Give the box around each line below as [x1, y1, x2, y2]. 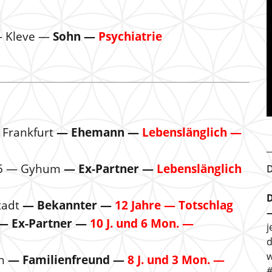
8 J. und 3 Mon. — [127, 252, 225, 268]
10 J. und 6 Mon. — [90, 216, 194, 231]
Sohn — [53, 29, 98, 44]
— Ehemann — [56, 124, 142, 140]
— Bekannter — [22, 197, 115, 213]
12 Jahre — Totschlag [115, 197, 233, 213]
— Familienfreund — [8, 252, 127, 268]
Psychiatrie [98, 29, 162, 44]
